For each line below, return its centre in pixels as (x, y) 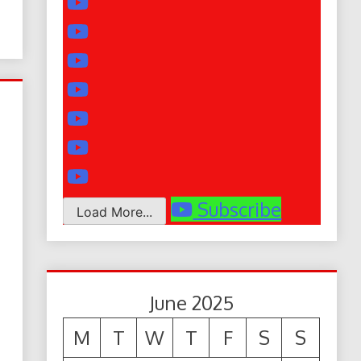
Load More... (115, 212)
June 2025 (192, 302)
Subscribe (240, 210)
